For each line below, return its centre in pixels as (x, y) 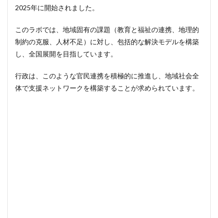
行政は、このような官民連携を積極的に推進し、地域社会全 (107, 76)
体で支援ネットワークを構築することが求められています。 (107, 88)
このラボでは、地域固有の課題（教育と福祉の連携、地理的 (107, 29)
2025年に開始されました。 (57, 8)
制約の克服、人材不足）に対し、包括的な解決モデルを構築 (107, 42)
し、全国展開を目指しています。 (66, 54)
